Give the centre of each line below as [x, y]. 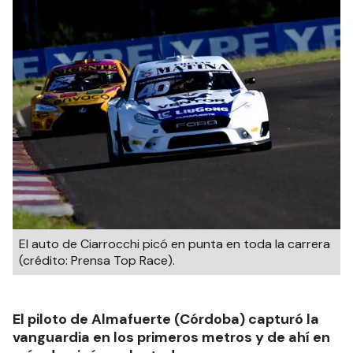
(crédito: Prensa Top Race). [97, 260]
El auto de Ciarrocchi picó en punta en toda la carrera [175, 244]
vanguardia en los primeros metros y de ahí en [171, 337]
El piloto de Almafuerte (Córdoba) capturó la [166, 319]
